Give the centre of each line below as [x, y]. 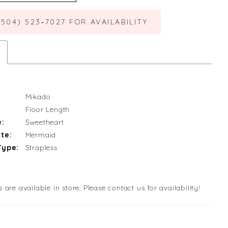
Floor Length [48, 110]
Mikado [38, 97]
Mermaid [41, 135]
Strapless [41, 148]
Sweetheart [45, 122]
